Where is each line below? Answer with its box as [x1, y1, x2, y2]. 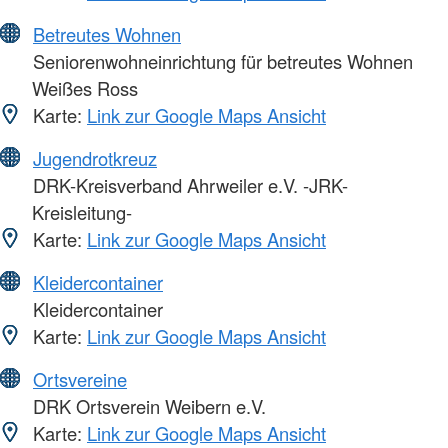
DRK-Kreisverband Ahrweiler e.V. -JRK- [28, 172, 348, 199]
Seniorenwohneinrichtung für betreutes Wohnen [28, 48, 413, 75]
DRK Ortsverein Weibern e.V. [28, 393, 266, 420]
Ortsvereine [33, 366, 127, 393]
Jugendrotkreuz [33, 145, 157, 172]
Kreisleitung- [32, 199, 132, 226]
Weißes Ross [32, 75, 138, 102]
